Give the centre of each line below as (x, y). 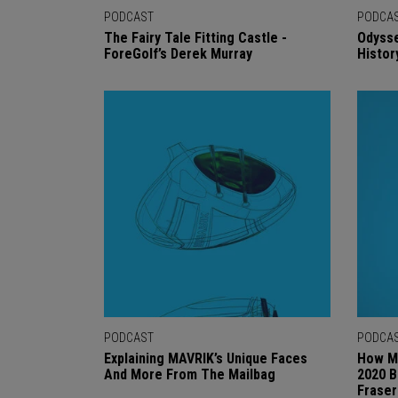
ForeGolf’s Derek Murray (178, 54)
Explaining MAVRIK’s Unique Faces (206, 358)
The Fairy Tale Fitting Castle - (195, 38)
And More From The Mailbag (190, 374)
